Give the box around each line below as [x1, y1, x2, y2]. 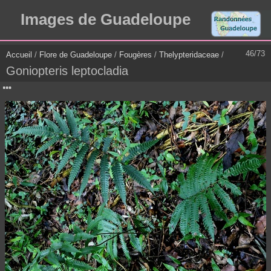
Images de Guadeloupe [20, 10, 191, 29]
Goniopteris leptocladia [6, 64, 128, 78]
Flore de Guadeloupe [39, 50, 112, 60]
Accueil [6, 50, 32, 60]
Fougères [119, 50, 152, 60]
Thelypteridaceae [159, 50, 219, 60]
